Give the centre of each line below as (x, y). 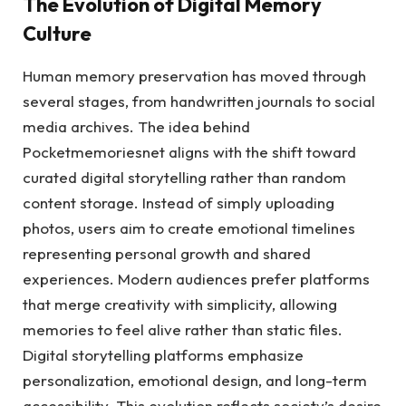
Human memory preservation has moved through (194, 75)
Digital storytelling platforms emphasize (163, 354)
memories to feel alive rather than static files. (183, 329)
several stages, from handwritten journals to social (199, 101)
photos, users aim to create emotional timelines (189, 227)
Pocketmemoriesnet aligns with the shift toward (189, 151)
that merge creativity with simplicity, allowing (180, 304)
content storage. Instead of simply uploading (179, 202)
